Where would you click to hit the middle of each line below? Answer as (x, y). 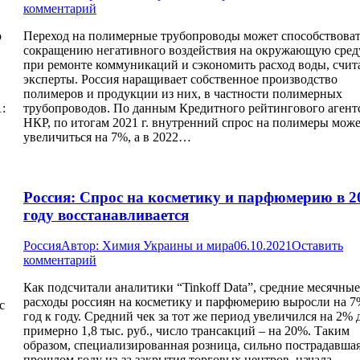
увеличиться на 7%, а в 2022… (107, 137)
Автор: (82, 246)
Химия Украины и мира (168, 246)
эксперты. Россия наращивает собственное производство (180, 80)
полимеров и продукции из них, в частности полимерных (183, 94)
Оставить (317, 246)
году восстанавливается (106, 215)
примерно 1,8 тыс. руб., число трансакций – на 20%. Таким (186, 331)
